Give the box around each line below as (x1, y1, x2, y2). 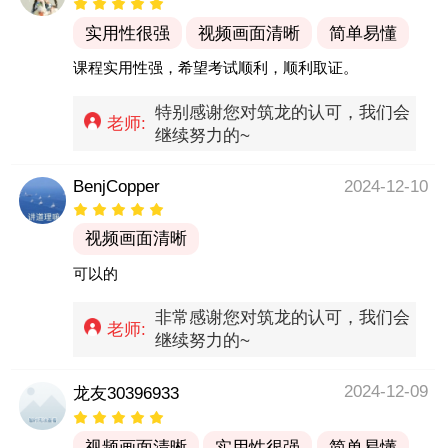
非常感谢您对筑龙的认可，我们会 (155, 308, 411, 328)
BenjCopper (72, 176, 160, 196)
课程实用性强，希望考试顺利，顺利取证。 (72, 59, 358, 77)
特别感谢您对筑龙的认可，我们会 (155, 102, 411, 122)
